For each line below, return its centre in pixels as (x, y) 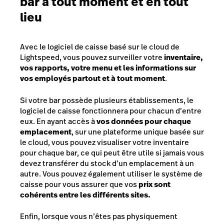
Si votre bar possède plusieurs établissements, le (107, 100)
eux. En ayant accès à (58, 121)
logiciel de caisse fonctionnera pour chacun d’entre (111, 110)
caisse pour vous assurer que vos (79, 184)
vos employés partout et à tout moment (92, 78)
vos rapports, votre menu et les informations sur (108, 68)
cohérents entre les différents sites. (85, 194)
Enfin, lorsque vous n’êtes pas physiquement (99, 216)
